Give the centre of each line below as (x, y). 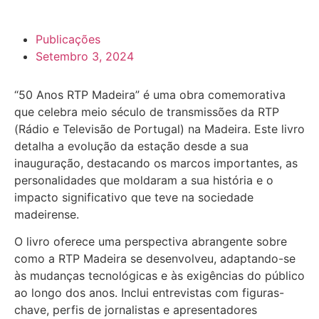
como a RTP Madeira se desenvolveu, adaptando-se (155, 259)
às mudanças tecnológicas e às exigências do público (159, 276)
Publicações (68, 39)
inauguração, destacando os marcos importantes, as (156, 163)
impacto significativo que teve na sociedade (134, 197)
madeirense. (47, 214)
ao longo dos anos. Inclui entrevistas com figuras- (149, 293)
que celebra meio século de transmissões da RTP (147, 112)
